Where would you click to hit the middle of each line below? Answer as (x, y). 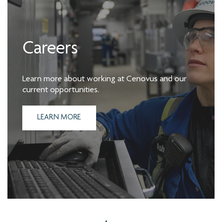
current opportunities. (61, 90)
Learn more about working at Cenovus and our (105, 80)
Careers (50, 50)
